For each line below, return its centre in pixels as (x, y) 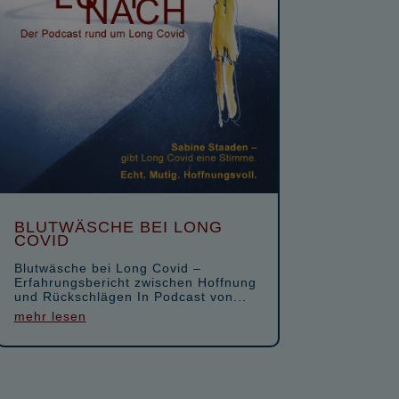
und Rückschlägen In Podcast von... (130, 296)
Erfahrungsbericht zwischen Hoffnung (135, 282)
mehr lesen (50, 316)
